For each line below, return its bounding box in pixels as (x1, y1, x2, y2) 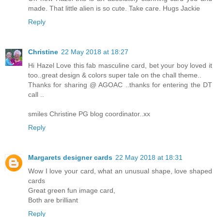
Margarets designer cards (28, 154, 112, 162)
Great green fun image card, (28, 186, 115, 195)
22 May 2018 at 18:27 (61, 48, 128, 56)
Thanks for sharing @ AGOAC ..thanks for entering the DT (28, 81, 212, 89)
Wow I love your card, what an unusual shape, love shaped (28, 167, 212, 175)
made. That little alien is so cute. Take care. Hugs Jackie (28, 4, 200, 13)
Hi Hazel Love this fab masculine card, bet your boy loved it (28, 62, 212, 70)
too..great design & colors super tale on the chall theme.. (28, 71, 201, 79)
